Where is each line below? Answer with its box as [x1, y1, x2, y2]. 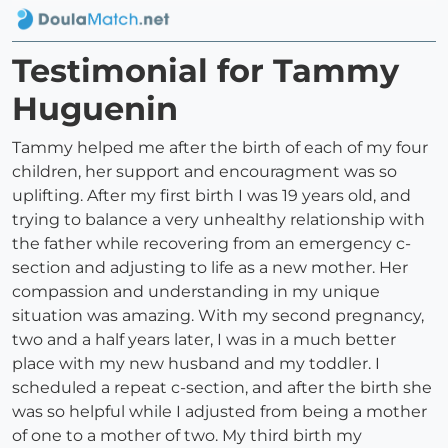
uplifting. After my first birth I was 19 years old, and [12, 186, 411, 206]
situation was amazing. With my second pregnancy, [12, 306, 424, 326]
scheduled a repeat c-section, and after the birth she [12, 378, 432, 398]
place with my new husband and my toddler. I [12, 354, 380, 374]
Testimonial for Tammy [12, 51, 399, 91]
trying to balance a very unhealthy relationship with [12, 210, 425, 230]
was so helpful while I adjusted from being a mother [12, 402, 427, 422]
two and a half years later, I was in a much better [12, 330, 396, 350]
